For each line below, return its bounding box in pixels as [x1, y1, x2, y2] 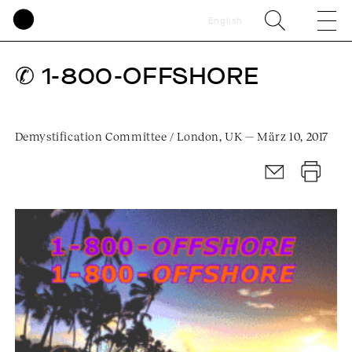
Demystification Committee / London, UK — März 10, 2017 [14, 129, 329, 143]
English [207, 14, 243, 27]
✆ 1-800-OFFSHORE [14, 60, 259, 92]
